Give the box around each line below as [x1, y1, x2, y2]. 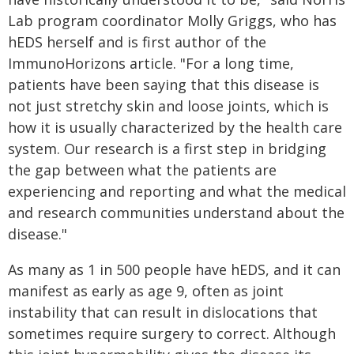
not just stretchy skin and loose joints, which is [8, 96, 329, 115]
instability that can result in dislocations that [8, 303, 318, 322]
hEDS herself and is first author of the [8, 32, 266, 51]
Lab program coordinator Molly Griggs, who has [8, 11, 337, 30]
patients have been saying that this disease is [8, 75, 319, 94]
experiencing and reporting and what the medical [8, 182, 346, 201]
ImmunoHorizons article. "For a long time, [8, 54, 294, 73]
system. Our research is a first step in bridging [8, 139, 326, 158]
